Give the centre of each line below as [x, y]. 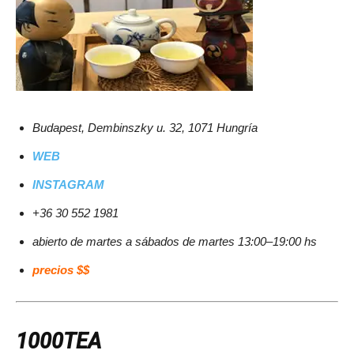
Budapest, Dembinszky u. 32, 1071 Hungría [145, 128]
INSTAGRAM [68, 185]
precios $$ [61, 270]
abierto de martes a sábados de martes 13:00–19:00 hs [175, 242]
